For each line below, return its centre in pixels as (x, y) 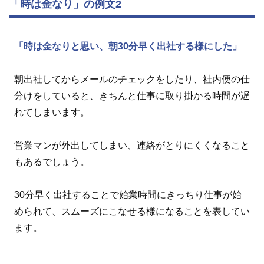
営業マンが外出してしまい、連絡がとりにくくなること (132, 146)
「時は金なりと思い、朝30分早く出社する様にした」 (128, 47)
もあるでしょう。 (52, 162)
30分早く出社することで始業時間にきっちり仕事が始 (128, 195)
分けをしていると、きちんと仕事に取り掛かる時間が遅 (132, 96)
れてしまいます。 (52, 113)
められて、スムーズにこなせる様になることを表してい (132, 212)
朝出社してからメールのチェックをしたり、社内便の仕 (132, 80)
